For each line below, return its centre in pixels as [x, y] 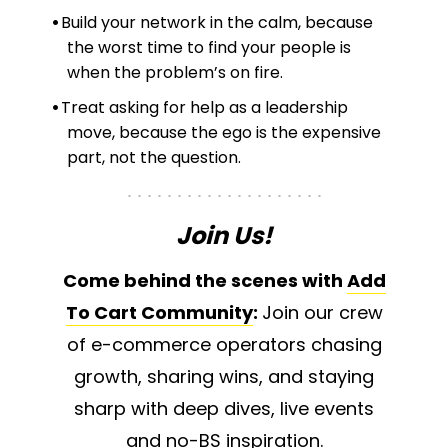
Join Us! [224, 236]
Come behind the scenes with [204, 281]
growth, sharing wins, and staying [224, 377]
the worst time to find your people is [209, 47]
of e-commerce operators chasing [224, 345]
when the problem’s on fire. [175, 72]
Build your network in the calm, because [216, 22]
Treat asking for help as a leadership [204, 107]
